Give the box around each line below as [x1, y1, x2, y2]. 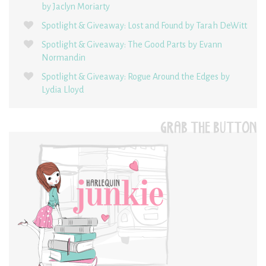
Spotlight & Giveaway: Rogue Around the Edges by [42, 71, 230, 81]
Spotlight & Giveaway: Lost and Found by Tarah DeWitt [42, 20, 247, 30]
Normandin [42, 52, 85, 62]
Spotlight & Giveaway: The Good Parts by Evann [42, 39, 222, 49]
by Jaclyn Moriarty [42, 1, 110, 11]
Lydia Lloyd [42, 84, 84, 94]
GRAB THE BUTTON [160, 119, 257, 139]
